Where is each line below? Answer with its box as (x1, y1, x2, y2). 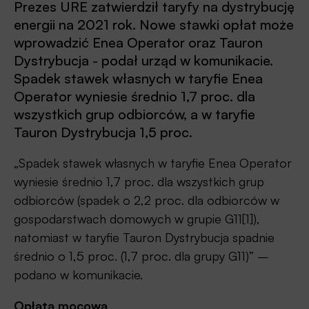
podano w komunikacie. (14, 266, 143, 282)
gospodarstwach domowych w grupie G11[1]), (14, 210, 260, 226)
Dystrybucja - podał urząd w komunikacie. (14, 51, 273, 69)
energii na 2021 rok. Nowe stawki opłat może (14, 15, 294, 33)
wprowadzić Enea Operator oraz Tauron (14, 33, 263, 51)
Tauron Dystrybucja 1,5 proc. (14, 123, 192, 141)
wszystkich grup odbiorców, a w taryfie (14, 105, 255, 123)
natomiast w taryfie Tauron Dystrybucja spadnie (14, 229, 275, 245)
